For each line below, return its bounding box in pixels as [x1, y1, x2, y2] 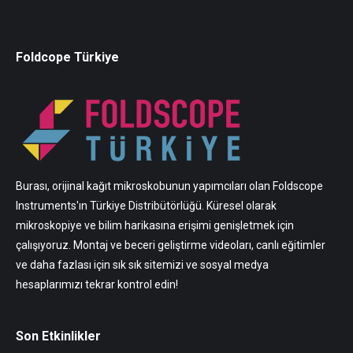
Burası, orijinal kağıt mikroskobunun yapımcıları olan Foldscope [16, 179, 323, 192]
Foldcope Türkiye [16, 49, 119, 65]
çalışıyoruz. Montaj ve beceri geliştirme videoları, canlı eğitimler [16, 238, 325, 251]
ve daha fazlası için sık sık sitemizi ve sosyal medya [16, 258, 269, 271]
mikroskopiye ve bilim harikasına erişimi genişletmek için [16, 218, 294, 232]
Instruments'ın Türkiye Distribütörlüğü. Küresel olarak [16, 199, 277, 212]
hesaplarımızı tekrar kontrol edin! [16, 277, 178, 291]
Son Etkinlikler [16, 328, 101, 344]
